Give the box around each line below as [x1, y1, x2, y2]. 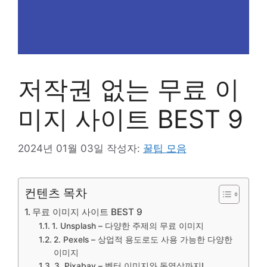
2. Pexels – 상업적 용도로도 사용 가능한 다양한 [53, 234, 232, 244]
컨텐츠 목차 [24, 185, 87, 200]
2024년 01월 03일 [18, 142, 104, 154]
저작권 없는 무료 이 [18, 74, 240, 104]
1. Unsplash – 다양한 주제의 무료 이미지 [51, 221, 204, 231]
